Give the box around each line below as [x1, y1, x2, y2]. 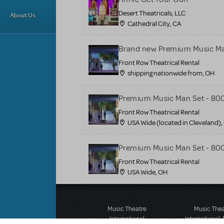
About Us [10, 11, 35, 19]
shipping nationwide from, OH [127, 68, 214, 77]
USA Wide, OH [127, 167, 167, 176]
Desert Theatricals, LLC [118, 8, 185, 17]
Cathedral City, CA [127, 19, 181, 28]
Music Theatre [107, 204, 146, 213]
